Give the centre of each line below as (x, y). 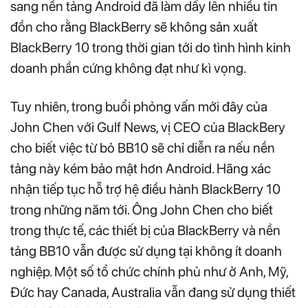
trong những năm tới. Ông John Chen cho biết (142, 209)
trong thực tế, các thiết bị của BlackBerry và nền (145, 230)
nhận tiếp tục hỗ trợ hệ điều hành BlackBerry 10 (145, 189)
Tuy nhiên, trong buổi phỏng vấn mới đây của (139, 106)
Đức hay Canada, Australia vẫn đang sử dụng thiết (153, 292)
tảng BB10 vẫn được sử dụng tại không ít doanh (146, 251)
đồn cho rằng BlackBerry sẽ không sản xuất (134, 26)
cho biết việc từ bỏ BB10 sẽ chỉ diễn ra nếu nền (143, 147)
